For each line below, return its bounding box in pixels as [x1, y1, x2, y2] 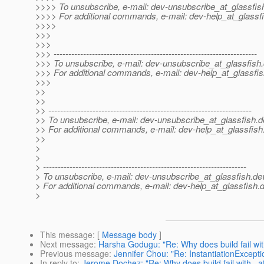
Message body [102, 229, 157, 241]
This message [40, 229, 93, 241]
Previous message [40, 247, 109, 260]
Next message [40, 238, 94, 250]
